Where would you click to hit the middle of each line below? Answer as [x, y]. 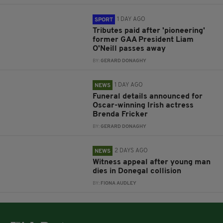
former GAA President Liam [143, 40]
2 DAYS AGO [131, 151]
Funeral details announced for [148, 97]
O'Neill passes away [129, 49]
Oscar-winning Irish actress [143, 106]
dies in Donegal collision [137, 171]
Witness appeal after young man [152, 163]
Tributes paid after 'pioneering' [149, 31]
